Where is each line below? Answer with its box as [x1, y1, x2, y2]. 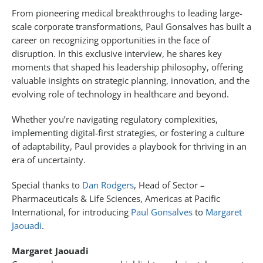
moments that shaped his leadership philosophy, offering [12, 61, 243, 73]
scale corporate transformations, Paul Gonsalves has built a [12, 21, 251, 33]
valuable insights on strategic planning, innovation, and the [12, 75, 249, 87]
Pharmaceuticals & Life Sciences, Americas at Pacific [12, 193, 220, 205]
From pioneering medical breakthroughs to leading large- [12, 7, 242, 19]
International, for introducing [12, 206, 131, 218]
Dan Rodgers [82, 179, 134, 191]
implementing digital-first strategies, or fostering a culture [12, 127, 244, 139]
